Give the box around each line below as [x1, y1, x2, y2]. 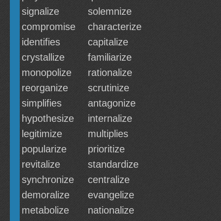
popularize [22, 144, 67, 154]
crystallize [22, 52, 65, 63]
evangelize [88, 189, 134, 200]
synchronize [22, 174, 74, 185]
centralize [88, 174, 130, 185]
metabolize [22, 205, 69, 216]
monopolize [22, 67, 72, 78]
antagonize [88, 98, 136, 109]
